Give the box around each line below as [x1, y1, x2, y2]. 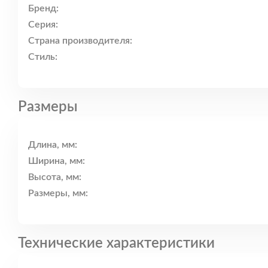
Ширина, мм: [28, 156, 85, 166]
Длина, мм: [28, 140, 77, 150]
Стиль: [28, 52, 57, 62]
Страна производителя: [28, 36, 132, 46]
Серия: [28, 20, 58, 30]
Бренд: [28, 4, 59, 14]
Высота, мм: [28, 172, 81, 182]
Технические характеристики [18, 236, 215, 251]
